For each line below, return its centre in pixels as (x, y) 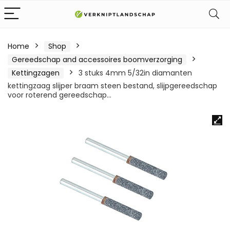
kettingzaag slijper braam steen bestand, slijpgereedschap (112, 86)
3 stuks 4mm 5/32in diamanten (135, 73)
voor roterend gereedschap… (60, 95)
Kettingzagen (36, 73)
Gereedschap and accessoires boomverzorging (97, 60)
